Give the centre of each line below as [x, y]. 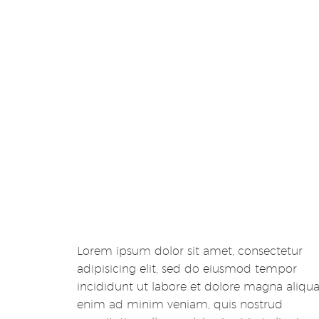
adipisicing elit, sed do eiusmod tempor [187, 268]
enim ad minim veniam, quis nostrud [180, 304]
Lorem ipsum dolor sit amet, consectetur [190, 251]
